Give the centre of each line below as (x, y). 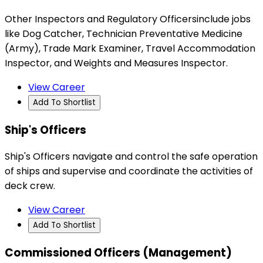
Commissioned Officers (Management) (118, 253)
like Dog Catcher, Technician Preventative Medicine (124, 33)
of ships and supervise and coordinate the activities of (129, 171)
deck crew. (30, 186)
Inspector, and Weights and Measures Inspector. (116, 63)
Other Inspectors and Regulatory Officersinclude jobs (128, 19)
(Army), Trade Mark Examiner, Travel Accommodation (130, 48)
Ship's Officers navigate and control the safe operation (131, 157)
